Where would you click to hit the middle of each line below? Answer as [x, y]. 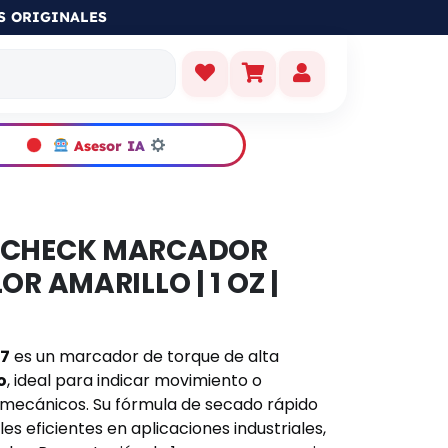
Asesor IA [109, 145]
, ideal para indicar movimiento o [134, 380]
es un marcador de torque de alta [144, 356]
